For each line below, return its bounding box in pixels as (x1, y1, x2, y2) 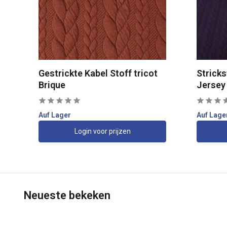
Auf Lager (39, 110, 71, 119)
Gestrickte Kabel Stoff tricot (39, 67, 158, 79)
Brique (39, 79, 66, 90)
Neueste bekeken (24, 188, 110, 202)
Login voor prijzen (74, 127, 131, 135)
